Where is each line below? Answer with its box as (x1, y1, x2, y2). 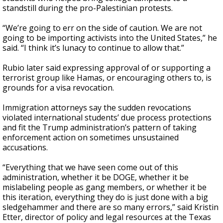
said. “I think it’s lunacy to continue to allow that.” (2, 42, 184, 53)
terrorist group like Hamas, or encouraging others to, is (2, 72, 212, 83)
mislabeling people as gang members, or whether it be (2, 182, 207, 193)
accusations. (2, 142, 48, 153)
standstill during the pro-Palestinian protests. (2, 2, 173, 13)
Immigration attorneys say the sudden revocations (2, 102, 191, 113)
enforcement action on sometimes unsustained (2, 132, 179, 143)
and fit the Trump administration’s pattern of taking (2, 122, 197, 133)
